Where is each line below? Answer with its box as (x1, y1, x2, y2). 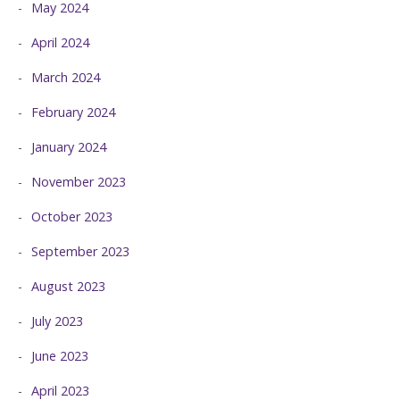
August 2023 (31, 277, 105, 295)
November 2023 (31, 172, 126, 190)
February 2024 (31, 103, 115, 121)
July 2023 (31, 312, 83, 329)
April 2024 (31, 33, 89, 51)
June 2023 (31, 346, 88, 364)
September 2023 (31, 242, 129, 260)
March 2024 (31, 68, 100, 86)
